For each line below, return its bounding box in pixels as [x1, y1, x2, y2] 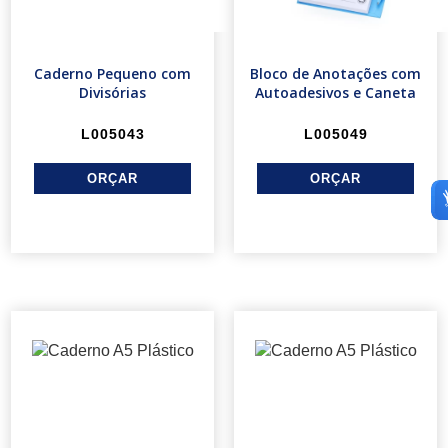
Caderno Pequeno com [34, 64, 191, 84]
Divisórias [79, 83, 146, 103]
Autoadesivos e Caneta [255, 83, 416, 103]
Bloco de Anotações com [250, 64, 421, 84]
